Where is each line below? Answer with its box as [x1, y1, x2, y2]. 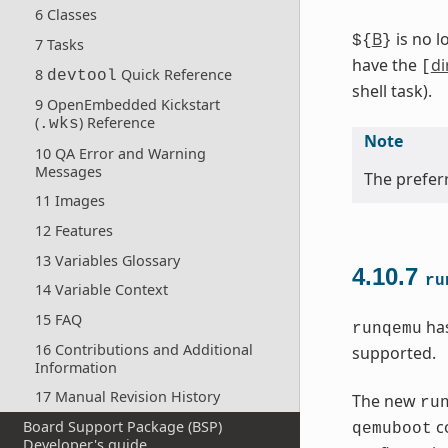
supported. [351, 342, 436, 365]
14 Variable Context [34, 280, 168, 300]
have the [351, 54, 421, 77]
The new [351, 390, 420, 413]
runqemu [351, 320, 422, 339]
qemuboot [351, 420, 432, 439]
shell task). [351, 80, 432, 103]
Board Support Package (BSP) [23, 416, 223, 436]
